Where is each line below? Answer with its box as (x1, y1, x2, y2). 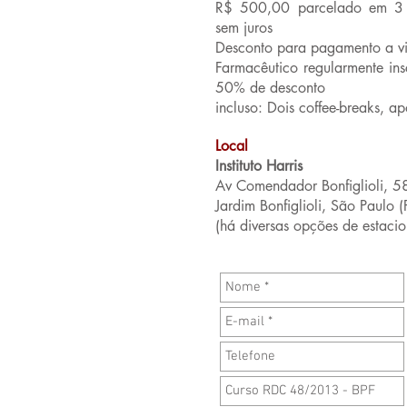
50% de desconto (215, 78, 325, 97)
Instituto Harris (215, 156, 303, 175)
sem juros (215, 18, 273, 37)
